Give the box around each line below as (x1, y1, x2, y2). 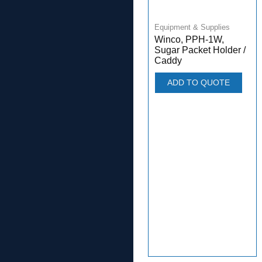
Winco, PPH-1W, (154, 34, 224, 44)
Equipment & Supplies (154, 22, 230, 32)
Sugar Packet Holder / (154, 44, 246, 55)
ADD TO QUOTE (167, 77, 230, 87)
